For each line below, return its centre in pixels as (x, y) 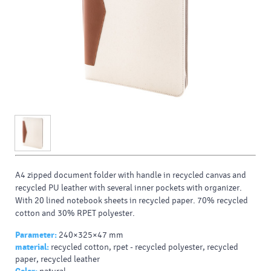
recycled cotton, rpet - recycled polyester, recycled (145, 247)
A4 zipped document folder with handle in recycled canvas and (131, 175)
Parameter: (36, 235)
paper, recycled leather (57, 259)
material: (32, 247)
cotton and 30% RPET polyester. (75, 213)
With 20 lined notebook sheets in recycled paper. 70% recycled (132, 200)
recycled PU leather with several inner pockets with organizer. (129, 188)
